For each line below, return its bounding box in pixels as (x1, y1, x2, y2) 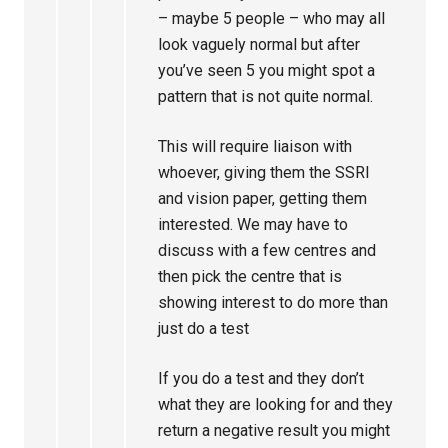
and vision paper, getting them (158, 188, 368, 208)
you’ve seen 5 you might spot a (158, 60, 376, 80)
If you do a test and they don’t (158, 368, 365, 388)
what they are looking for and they (158, 394, 394, 414)
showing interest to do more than (158, 292, 389, 312)
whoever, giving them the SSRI (158, 162, 371, 182)
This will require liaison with (158, 136, 353, 156)
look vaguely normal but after (158, 34, 361, 54)
